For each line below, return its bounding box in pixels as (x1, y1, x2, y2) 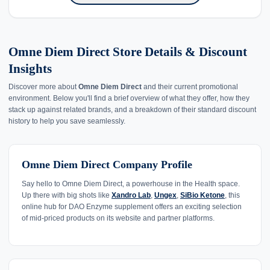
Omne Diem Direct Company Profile (22, 159, 192, 171)
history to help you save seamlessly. (8, 117, 125, 126)
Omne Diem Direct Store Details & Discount (8, 45, 247, 60)
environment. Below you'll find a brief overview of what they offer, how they (8, 94, 250, 103)
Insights (8, 61, 52, 77)
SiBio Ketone (180, 190, 225, 199)
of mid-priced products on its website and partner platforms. (22, 213, 215, 222)
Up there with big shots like (22, 190, 111, 199)
